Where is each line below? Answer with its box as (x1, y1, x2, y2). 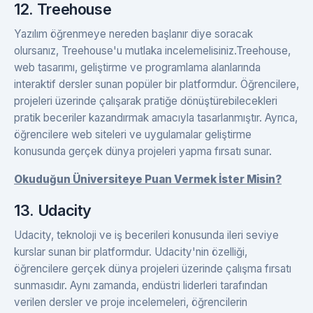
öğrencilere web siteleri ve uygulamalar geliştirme (14, 128, 252, 142)
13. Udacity (14, 201, 92, 220)
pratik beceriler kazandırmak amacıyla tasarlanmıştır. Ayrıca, (14, 111, 298, 125)
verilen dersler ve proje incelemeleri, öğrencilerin (14, 296, 247, 310)
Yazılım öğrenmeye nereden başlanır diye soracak (14, 27, 253, 41)
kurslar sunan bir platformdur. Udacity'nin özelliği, (14, 245, 247, 259)
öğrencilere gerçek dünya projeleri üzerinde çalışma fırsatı (14, 262, 291, 276)
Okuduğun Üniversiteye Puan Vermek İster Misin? (14, 173, 282, 187)
